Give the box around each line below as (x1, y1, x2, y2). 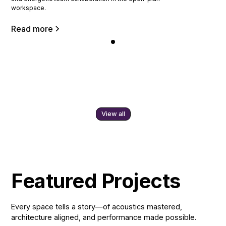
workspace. (11, 4, 46, 12)
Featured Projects (11, 168, 181, 193)
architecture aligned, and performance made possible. (11, 212, 197, 221)
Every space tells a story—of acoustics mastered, (11, 202, 183, 211)
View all (101, 109, 125, 118)
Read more (11, 23, 53, 34)
